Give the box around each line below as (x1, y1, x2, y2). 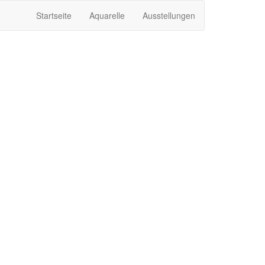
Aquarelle (89, 9, 125, 21)
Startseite (36, 9, 72, 21)
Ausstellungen (143, 9, 195, 21)
